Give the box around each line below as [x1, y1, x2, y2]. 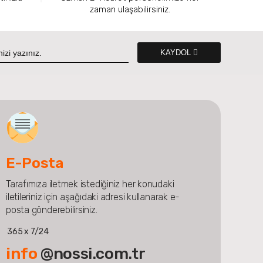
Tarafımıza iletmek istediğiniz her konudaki [5, 178, 174, 190]
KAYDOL [160, 48, 194, 57]
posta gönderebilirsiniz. [5, 204, 97, 215]
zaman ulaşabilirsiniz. [89, 4, 170, 15]
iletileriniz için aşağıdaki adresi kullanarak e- [5, 191, 180, 203]
